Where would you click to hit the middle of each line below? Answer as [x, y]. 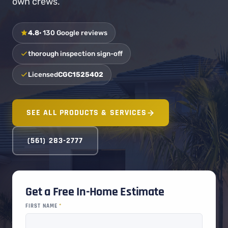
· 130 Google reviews [73, 33]
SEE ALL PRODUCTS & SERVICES [87, 113]
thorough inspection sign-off [75, 53]
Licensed [43, 74]
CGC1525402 [81, 74]
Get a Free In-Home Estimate [95, 192]
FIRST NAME [42, 206]
